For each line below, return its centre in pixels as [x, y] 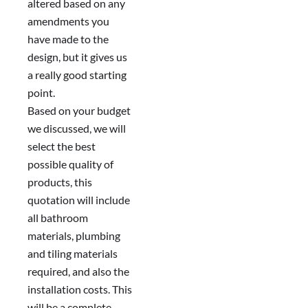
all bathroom [58, 218]
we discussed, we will [77, 129]
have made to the [68, 39]
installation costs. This [80, 289]
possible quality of [70, 164]
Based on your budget [79, 111]
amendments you [68, 21]
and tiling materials [73, 254]
